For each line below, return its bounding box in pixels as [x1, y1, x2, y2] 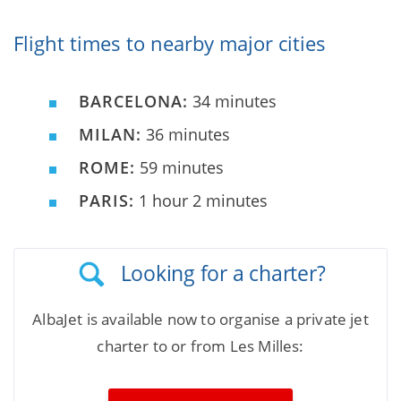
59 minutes [135, 157, 224, 179]
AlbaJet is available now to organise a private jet [32, 309, 369, 330]
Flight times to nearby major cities [13, 30, 326, 57]
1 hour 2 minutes [134, 190, 268, 212]
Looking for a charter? [120, 259, 326, 288]
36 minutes [141, 124, 230, 146]
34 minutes [188, 90, 277, 113]
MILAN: [79, 124, 141, 146]
